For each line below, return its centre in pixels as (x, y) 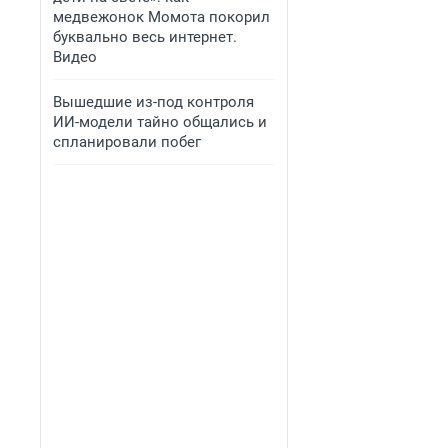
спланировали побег (127, 142)
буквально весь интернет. (145, 37)
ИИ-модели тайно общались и (160, 122)
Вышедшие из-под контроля (153, 102)
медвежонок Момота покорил (161, 17)
